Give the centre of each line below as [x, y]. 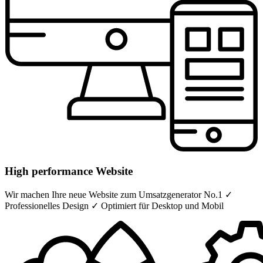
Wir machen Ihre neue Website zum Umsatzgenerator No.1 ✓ [119, 194]
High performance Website [69, 171]
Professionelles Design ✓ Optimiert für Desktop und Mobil [114, 205]
